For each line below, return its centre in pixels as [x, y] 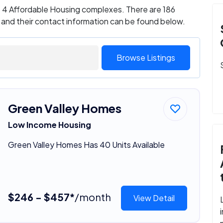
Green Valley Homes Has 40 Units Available [86, 144]
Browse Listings [146, 57]
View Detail [154, 198]
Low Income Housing [49, 124]
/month [93, 197]
